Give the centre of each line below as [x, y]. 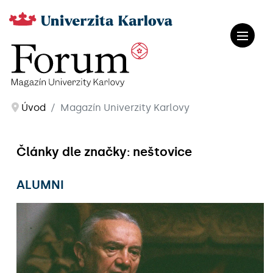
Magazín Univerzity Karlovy [125, 108]
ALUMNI [40, 185]
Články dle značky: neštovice [104, 152]
